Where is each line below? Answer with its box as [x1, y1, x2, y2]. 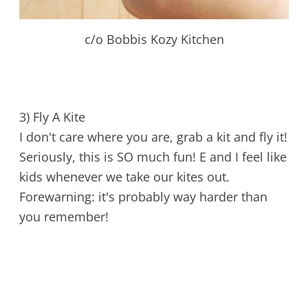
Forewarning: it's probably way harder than [19, 188, 267, 206]
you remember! [19, 208, 109, 225]
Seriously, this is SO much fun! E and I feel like [19, 148, 287, 166]
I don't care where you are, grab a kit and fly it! [19, 129, 287, 146]
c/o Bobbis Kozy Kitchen [84, 30, 224, 47]
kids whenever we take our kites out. [19, 168, 230, 186]
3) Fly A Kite [19, 109, 85, 126]
